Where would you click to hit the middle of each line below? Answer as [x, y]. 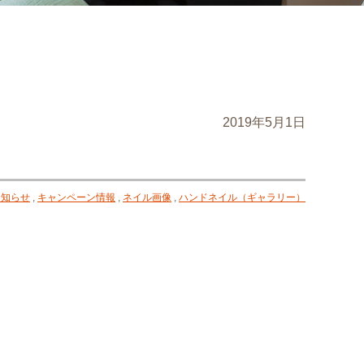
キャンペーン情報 [76, 197]
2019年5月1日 [264, 122]
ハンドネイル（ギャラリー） [242, 197]
